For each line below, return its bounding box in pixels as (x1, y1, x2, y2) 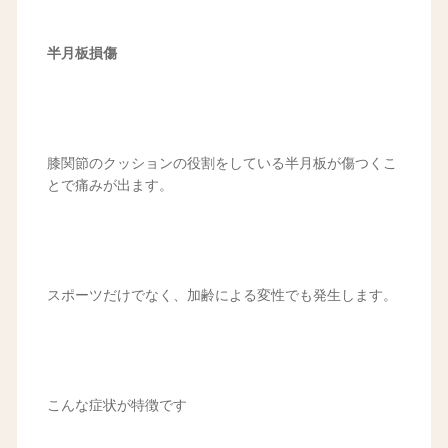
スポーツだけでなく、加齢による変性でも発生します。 (46, 288, 397, 304)
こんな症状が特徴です (46, 398, 187, 414)
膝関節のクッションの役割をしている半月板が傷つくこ (46, 156, 397, 172)
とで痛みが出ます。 (46, 178, 173, 194)
